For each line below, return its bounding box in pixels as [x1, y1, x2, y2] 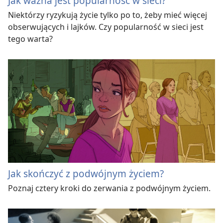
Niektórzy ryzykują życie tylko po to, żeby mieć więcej [8, 9, 207, 21]
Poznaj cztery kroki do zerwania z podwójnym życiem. [8, 182, 211, 194]
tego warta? [8, 33, 53, 45]
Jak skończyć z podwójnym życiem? [8, 166, 164, 180]
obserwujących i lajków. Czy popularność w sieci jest [8, 21, 204, 33]
